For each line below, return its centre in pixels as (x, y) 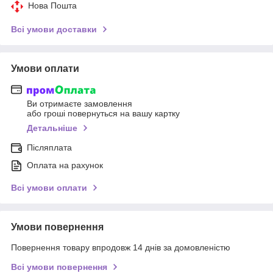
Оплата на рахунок (65, 165)
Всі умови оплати (49, 188)
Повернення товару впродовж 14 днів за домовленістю (121, 248)
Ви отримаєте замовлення (80, 104)
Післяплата (49, 148)
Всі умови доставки (54, 29)
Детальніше (52, 128)
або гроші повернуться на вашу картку (103, 114)
